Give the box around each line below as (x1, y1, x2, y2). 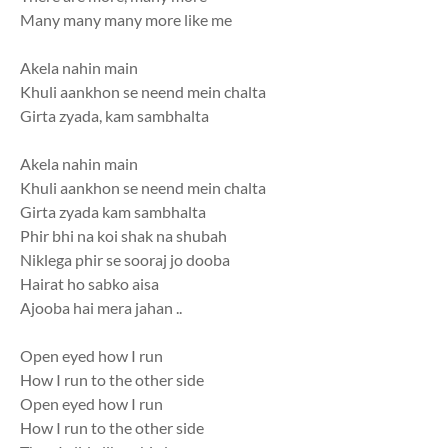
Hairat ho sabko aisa (20, 274, 159, 294)
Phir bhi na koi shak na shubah (20, 226, 227, 246)
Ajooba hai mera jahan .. (20, 298, 182, 318)
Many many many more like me (20, 10, 232, 30)
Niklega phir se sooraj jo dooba (20, 250, 230, 270)
